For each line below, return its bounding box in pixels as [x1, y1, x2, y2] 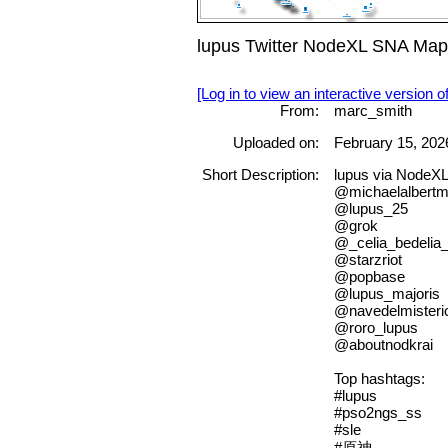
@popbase [333, 268, 405, 286]
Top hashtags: [333, 370, 425, 388]
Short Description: [201, 166, 319, 184]
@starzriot [333, 251, 402, 269]
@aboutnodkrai [333, 336, 433, 354]
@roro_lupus [333, 319, 418, 337]
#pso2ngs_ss [333, 404, 422, 422]
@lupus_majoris [333, 285, 440, 303]
